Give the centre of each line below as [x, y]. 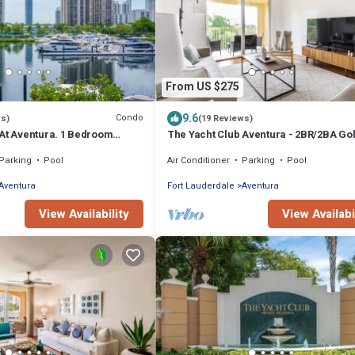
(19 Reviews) [225, 118]
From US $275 [202, 87]
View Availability [84, 214]
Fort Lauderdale [201, 185]
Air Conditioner [198, 160]
